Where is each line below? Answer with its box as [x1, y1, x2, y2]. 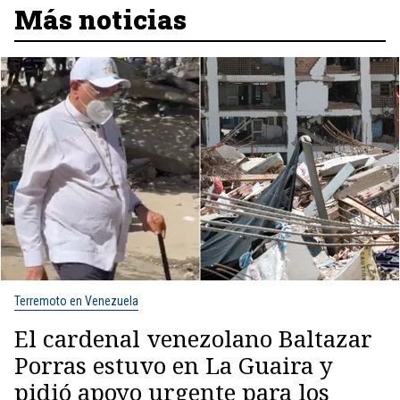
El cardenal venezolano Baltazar [14, 322, 372, 354]
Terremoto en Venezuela [14, 294, 138, 308]
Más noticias [14, 2, 187, 37]
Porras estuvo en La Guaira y [14, 349, 333, 381]
